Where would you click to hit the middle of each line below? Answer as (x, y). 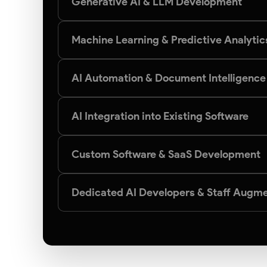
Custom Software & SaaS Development (166, 154)
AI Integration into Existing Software (160, 116)
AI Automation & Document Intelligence (169, 78)
